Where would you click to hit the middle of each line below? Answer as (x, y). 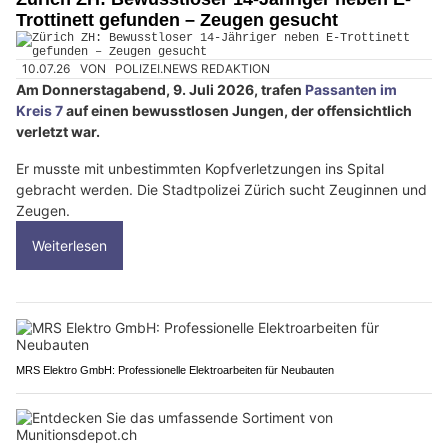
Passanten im (351, 90)
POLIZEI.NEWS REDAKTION (193, 68)
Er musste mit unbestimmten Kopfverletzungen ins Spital (200, 169)
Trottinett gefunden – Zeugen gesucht (177, 19)
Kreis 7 (39, 111)
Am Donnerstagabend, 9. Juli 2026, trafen (160, 90)
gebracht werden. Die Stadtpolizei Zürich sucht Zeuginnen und (221, 190)
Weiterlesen (69, 246)
